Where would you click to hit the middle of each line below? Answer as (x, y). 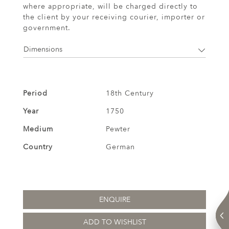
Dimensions (43, 49)
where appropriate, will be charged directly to (110, 7)
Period (35, 94)
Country (38, 147)
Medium (38, 129)
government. (47, 28)
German (120, 147)
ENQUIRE (114, 199)
